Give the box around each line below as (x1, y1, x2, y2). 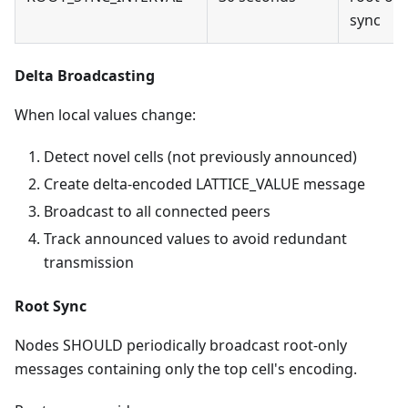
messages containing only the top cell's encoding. (15, 359, 357, 379)
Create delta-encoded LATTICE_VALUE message (44, 174, 365, 194)
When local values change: (15, 105, 196, 125)
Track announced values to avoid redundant (44, 229, 347, 249)
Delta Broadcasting (15, 66, 155, 86)
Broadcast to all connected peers (44, 201, 270, 221)
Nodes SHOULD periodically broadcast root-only (15, 335, 347, 355)
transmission (44, 252, 134, 272)
